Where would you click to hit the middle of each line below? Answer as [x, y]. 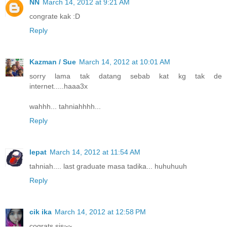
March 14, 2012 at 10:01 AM [125, 62]
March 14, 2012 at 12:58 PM [100, 212]
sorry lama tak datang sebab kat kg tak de [126, 76]
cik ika [41, 212]
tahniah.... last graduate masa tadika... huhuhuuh [108, 166]
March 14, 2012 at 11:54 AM [95, 152]
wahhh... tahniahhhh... [65, 107]
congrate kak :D [55, 16]
